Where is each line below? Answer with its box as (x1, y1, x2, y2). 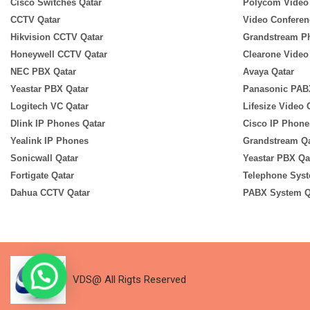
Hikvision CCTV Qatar (10, 32, 103, 42)
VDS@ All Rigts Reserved (73, 273, 186, 286)
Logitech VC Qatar (10, 101, 91, 111)
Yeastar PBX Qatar (10, 84, 89, 94)
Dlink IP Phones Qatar (10, 118, 105, 129)
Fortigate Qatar (10, 170, 74, 181)
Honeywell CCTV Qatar (10, 49, 107, 60)
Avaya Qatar (243, 66, 294, 77)
